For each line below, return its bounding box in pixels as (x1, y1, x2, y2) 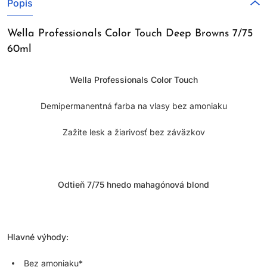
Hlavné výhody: (7, 232, 69, 242)
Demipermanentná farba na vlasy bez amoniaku (40, 101, 227, 111)
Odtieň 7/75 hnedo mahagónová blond (58, 179, 209, 190)
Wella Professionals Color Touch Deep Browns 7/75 (7, 28, 253, 39)
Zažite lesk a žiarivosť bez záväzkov (62, 127, 205, 137)
